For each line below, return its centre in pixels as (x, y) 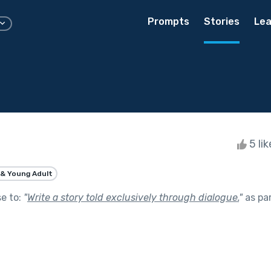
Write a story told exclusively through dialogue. (133, 197)
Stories (222, 21)
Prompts (168, 21)
